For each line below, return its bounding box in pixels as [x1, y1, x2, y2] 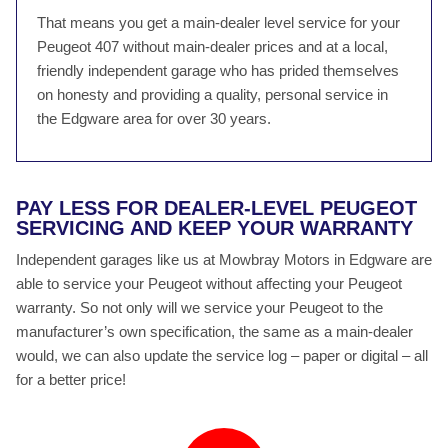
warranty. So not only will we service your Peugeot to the [16, 299, 383, 316]
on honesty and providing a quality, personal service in [37, 86, 388, 103]
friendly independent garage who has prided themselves [37, 62, 399, 79]
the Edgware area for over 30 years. [37, 110, 271, 127]
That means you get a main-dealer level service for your [37, 14, 400, 31]
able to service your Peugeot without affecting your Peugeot [16, 275, 402, 292]
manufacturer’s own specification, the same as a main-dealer [16, 323, 413, 340]
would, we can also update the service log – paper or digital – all [16, 347, 428, 364]
